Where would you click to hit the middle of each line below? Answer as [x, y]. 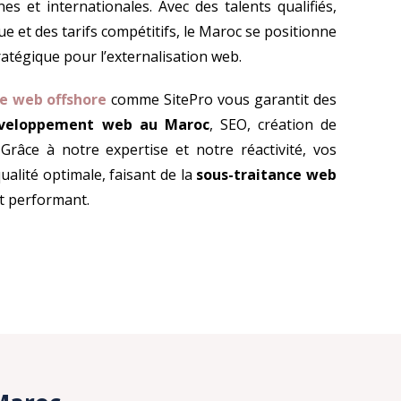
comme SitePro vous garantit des [222, 100]
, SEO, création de [273, 125]
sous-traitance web [267, 175]
